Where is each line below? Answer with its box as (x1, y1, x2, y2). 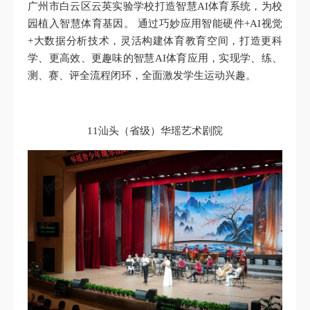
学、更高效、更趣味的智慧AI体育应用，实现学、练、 (28, 53, 282, 64)
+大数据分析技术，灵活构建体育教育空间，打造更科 (28, 35, 282, 47)
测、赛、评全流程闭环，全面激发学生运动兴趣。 (28, 70, 256, 82)
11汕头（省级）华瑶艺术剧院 (87, 125, 223, 137)
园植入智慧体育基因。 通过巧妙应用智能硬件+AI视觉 (28, 18, 282, 30)
